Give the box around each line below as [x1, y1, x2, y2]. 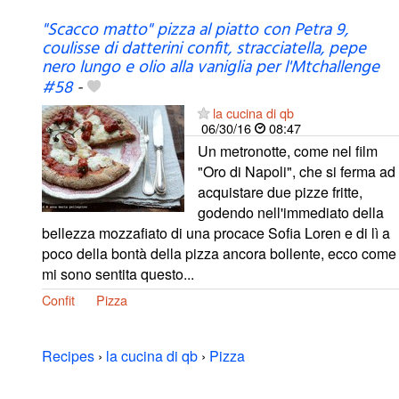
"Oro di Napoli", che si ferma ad [198, 160, 395, 182]
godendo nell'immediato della [198, 201, 384, 223]
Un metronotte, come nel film [198, 140, 378, 161]
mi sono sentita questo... [42, 263, 194, 284]
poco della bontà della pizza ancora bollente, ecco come [42, 242, 396, 264]
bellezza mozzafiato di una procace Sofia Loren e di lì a [42, 222, 390, 243]
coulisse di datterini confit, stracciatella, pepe [42, 35, 366, 62]
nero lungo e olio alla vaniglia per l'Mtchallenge [42, 53, 379, 81]
